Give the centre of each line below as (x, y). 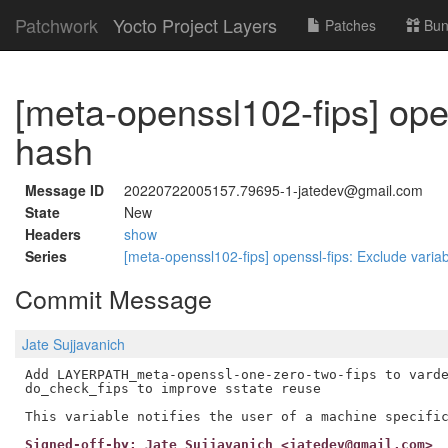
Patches (348, 25)
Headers (53, 234)
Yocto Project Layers (195, 25)
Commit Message (113, 298)
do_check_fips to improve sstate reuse (172, 388)
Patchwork (56, 25)
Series (46, 256)
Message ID (64, 190)
